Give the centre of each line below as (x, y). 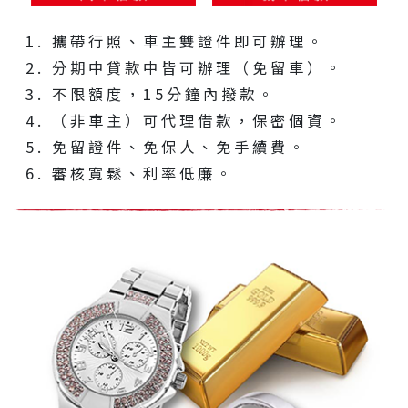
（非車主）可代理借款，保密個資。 (197, 120)
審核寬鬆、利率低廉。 (143, 173)
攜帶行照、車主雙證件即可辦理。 (188, 41)
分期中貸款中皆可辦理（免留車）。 (197, 67)
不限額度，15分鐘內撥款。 (163, 93)
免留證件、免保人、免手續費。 (179, 146)
